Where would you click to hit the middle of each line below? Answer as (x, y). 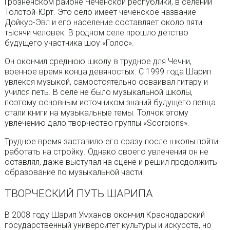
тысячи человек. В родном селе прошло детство (96, 32)
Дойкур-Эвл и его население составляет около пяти (103, 22)
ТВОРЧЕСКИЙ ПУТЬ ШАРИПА (79, 194)
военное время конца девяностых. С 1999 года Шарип (108, 71)
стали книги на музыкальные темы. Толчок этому (96, 112)
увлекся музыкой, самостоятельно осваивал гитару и (106, 82)
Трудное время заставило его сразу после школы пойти (111, 141)
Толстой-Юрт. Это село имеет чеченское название (100, 12)
